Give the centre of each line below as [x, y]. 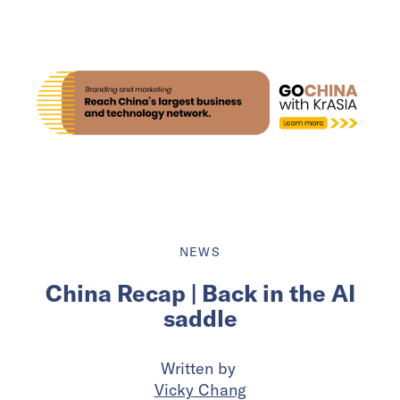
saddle [200, 319]
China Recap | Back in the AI [200, 294]
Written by [200, 369]
